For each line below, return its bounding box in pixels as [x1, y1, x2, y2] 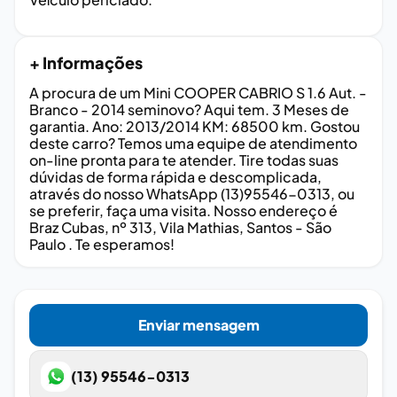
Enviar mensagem [137, 315, 260, 334]
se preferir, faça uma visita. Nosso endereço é [29, 201, 338, 220]
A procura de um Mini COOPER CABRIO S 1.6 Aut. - [29, 83, 367, 102]
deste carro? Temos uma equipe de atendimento [29, 134, 357, 152]
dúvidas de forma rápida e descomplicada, [29, 167, 322, 186]
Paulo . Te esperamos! [29, 235, 175, 253]
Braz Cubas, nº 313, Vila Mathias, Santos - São [29, 218, 331, 237]
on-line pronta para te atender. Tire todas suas [29, 151, 339, 169]
